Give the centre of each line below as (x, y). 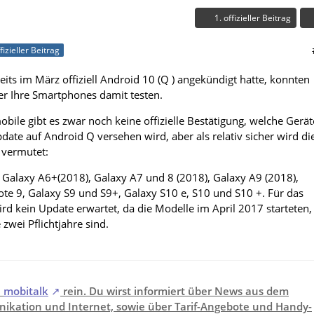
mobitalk (26, 291)
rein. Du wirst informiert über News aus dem (175, 291)
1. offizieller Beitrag (253, 18)
